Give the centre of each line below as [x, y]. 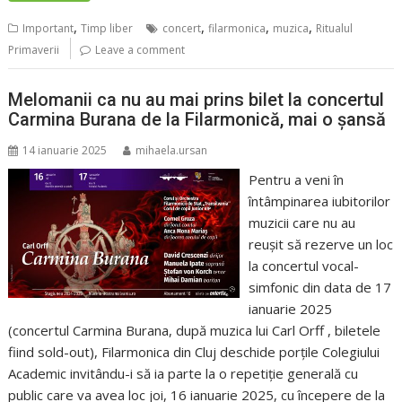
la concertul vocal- [303, 265]
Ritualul [335, 29]
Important [48, 29]
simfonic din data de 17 [319, 287]
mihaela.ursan [172, 150]
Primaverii [34, 50]
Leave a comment [140, 50]
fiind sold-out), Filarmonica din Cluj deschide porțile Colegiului [194, 351]
